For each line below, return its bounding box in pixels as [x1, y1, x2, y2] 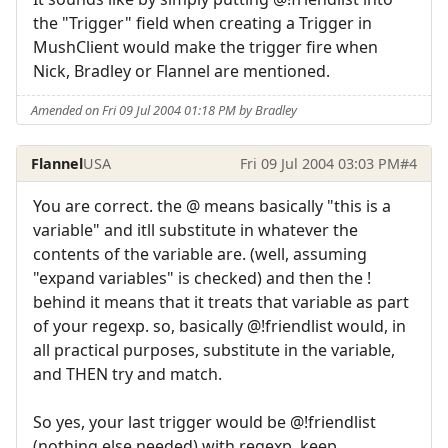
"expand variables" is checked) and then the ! [33, 267, 371, 290]
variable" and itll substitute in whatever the [33, 219, 358, 242]
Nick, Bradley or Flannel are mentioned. [33, 59, 330, 82]
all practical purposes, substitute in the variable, [33, 339, 395, 362]
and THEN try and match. [33, 363, 222, 386]
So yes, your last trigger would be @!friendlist [33, 411, 376, 434]
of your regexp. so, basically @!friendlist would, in [33, 315, 406, 338]
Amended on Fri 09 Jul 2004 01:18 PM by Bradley [31, 100, 298, 119]
